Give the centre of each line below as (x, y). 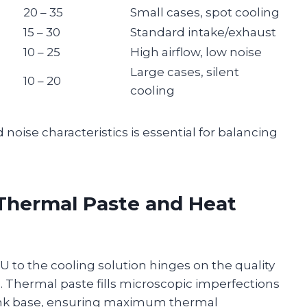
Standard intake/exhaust (203, 32)
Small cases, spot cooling (205, 12)
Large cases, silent (185, 72)
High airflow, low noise (196, 52)
